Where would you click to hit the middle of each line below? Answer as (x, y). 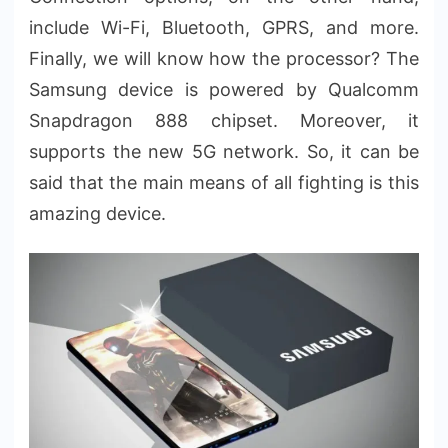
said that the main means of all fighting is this (224, 182)
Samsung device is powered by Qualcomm (224, 89)
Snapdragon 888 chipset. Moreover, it (224, 120)
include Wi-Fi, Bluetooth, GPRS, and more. (224, 27)
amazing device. (97, 213)
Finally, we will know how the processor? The (224, 58)
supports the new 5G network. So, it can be (224, 151)
